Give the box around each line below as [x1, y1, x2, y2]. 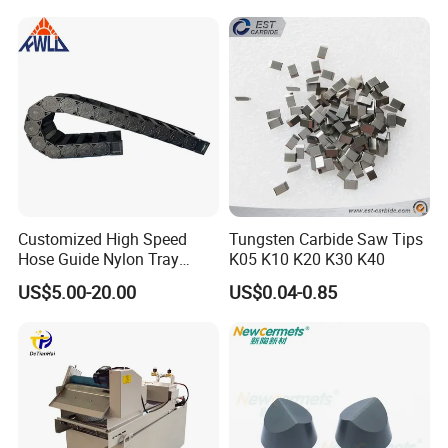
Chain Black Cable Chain [18, 267, 192, 290]
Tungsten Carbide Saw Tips [228, 227, 423, 250]
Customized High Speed [18, 227, 188, 250]
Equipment [228, 2, 305, 25]
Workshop [28, 10, 92, 30]
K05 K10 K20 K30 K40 [228, 247, 385, 270]
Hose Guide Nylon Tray [18, 247, 180, 270]
